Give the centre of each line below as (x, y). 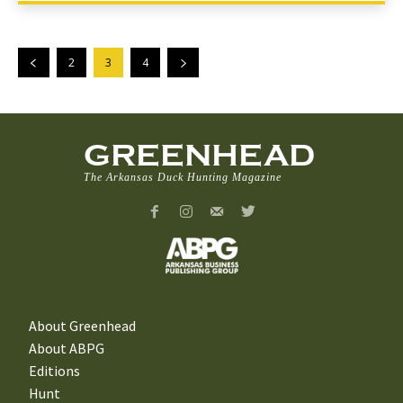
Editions (54, 370)
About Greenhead (82, 325)
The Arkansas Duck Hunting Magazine (183, 177)
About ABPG (67, 348)
